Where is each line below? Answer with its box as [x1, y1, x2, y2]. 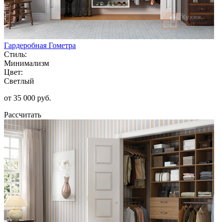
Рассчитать [4, 110, 41, 119]
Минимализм [4, 58, 49, 67]
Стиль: [4, 50, 27, 58]
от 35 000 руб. [4, 93, 51, 102]
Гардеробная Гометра [4, 41, 76, 50]
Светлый [4, 76, 34, 85]
